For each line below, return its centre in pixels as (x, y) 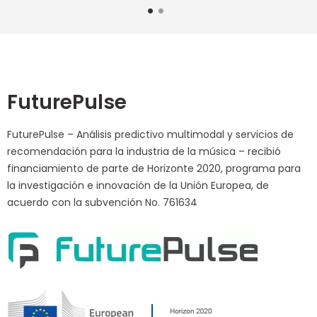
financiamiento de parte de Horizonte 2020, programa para (154, 168)
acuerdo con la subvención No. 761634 (102, 202)
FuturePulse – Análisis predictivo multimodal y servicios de (150, 134)
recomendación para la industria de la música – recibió (144, 151)
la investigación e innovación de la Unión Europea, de (138, 185)
